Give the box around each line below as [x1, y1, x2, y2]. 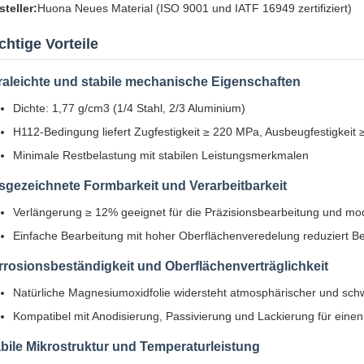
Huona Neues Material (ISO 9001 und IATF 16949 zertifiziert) [37, 2, 352, 15]
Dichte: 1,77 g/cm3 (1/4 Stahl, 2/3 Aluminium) [13, 102, 245, 115]
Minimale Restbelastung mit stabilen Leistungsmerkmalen [13, 149, 309, 162]
